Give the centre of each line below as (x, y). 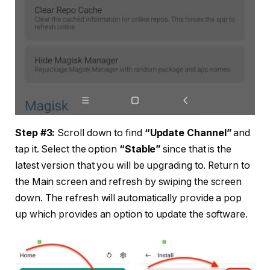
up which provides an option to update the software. (131, 214)
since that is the (196, 149)
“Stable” (140, 149)
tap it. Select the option (67, 149)
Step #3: (35, 133)
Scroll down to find (100, 133)
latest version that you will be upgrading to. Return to (133, 165)
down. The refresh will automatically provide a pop (129, 198)
